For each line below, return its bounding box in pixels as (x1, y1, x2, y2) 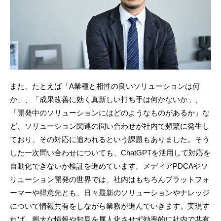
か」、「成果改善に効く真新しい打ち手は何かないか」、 (10, 95, 202, 104)
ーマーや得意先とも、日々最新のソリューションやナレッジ (10, 188, 210, 197)
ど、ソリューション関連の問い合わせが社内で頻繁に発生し (10, 122, 210, 131)
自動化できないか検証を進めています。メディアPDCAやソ (10, 162, 208, 171)
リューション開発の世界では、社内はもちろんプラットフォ (10, 175, 210, 184)
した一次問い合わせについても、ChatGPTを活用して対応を (10, 148, 211, 157)
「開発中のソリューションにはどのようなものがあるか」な (10, 109, 210, 117)
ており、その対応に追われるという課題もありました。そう (10, 135, 210, 144)
